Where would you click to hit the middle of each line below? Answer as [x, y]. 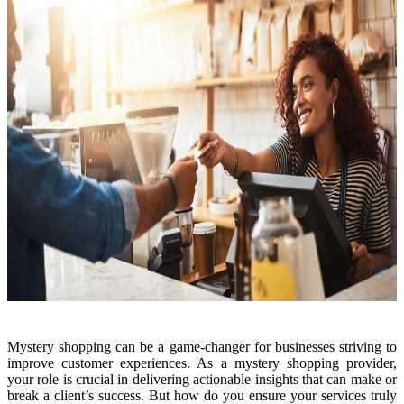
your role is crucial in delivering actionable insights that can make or [202, 380]
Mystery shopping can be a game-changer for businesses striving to [202, 347]
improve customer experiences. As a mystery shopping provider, [202, 363]
